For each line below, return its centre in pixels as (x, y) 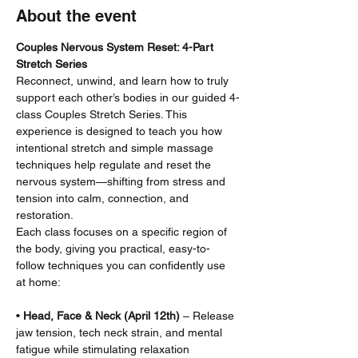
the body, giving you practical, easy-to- (113, 249)
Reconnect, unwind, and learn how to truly (124, 81)
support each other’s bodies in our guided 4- (128, 97)
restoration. (45, 215)
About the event (76, 16)
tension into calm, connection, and (104, 198)
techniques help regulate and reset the (115, 165)
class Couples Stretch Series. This (103, 114)
